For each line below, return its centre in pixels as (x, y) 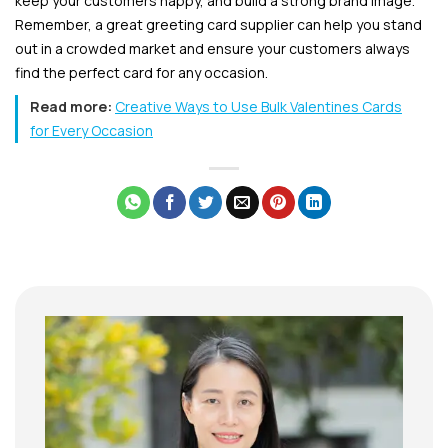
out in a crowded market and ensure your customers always (212, 49)
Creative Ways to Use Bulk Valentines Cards (258, 107)
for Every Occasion (91, 131)
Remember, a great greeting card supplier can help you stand (218, 25)
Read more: (72, 107)
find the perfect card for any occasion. (141, 73)
